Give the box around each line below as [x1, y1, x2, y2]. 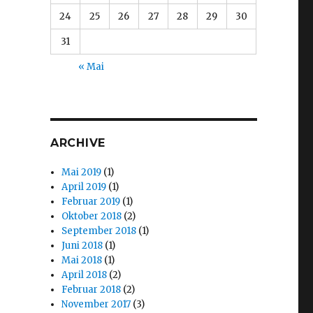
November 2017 [61, 298, 131, 310]
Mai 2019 [61, 166, 102, 178]
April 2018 [61, 268, 108, 281]
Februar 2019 [61, 195, 121, 208]
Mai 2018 [61, 254, 103, 266]
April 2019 [61, 180, 107, 193]
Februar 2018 [61, 283, 122, 296]
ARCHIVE [50, 136, 106, 150]
